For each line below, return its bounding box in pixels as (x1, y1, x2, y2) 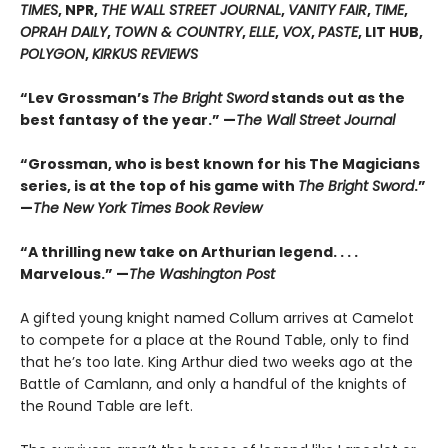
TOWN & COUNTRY (114, 21, 242, 42)
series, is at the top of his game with (20, 175, 298, 196)
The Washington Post (129, 263, 275, 284)
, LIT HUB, (358, 21, 423, 42)
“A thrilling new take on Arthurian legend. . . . (20, 241, 358, 262)
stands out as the (268, 87, 405, 108)
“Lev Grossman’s (20, 87, 152, 108)
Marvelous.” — (20, 263, 129, 284)
